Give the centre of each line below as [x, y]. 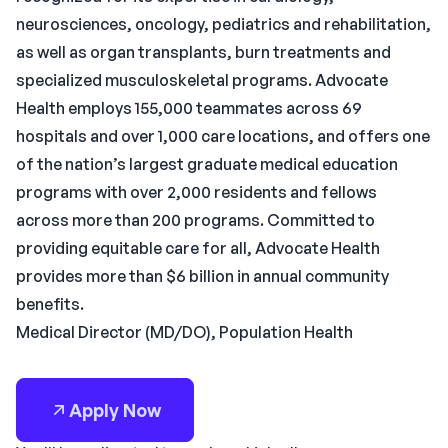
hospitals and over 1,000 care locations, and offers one [223, 136]
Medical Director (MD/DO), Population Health [184, 332]
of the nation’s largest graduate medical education [207, 164]
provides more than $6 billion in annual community [202, 276]
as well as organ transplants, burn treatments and [203, 52]
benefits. [50, 304]
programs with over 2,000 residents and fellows [196, 192]
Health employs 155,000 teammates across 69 [189, 108]
